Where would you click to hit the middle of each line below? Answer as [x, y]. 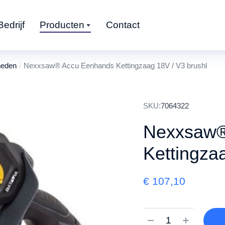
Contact [123, 25]
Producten [62, 25]
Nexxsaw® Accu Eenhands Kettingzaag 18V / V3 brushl [115, 66]
